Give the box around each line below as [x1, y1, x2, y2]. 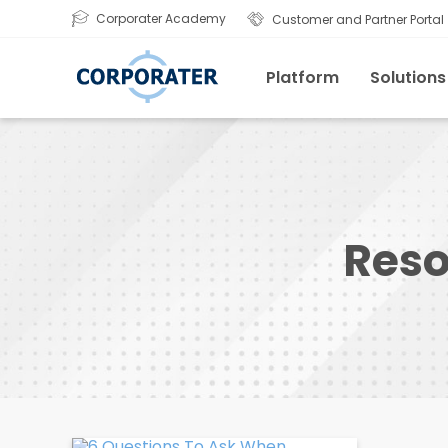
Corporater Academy [96, 10, 226, 28]
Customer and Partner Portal [272, 10, 444, 28]
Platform [265, 66, 339, 89]
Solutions [369, 66, 446, 89]
